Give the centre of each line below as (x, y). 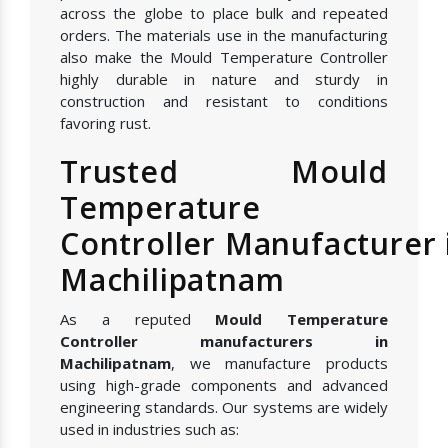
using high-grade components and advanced (224, 385)
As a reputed (138, 319)
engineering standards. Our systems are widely (224, 407)
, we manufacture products (279, 363)
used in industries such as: (149, 429)
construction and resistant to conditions (224, 101)
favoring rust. (105, 123)
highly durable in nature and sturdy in (224, 79)
